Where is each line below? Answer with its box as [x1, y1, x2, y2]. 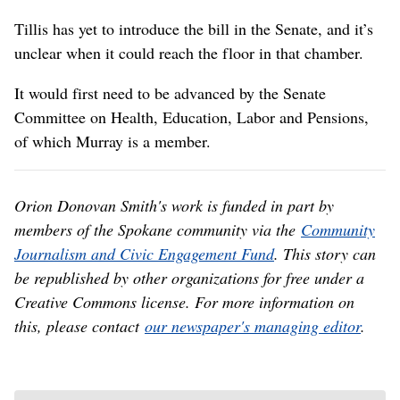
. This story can [274, 242, 376, 264]
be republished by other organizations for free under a [14, 266, 364, 288]
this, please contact [14, 314, 145, 337]
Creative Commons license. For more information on [14, 290, 354, 312]
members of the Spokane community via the [14, 218, 301, 240]
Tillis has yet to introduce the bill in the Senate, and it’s [14, 17, 373, 39]
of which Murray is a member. [14, 129, 211, 152]
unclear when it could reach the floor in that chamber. [14, 41, 363, 63]
